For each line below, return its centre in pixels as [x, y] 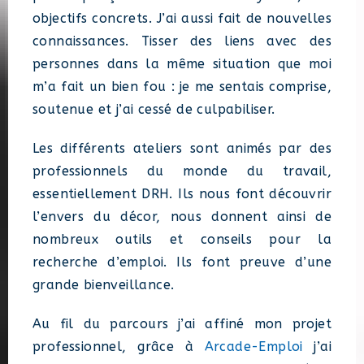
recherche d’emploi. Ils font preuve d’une [182, 262]
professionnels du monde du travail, [182, 171]
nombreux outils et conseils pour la [182, 240]
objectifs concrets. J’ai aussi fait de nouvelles [182, 19]
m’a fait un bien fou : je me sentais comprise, [182, 87]
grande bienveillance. [104, 285]
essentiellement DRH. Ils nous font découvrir [182, 194]
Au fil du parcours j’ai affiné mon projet [182, 324]
